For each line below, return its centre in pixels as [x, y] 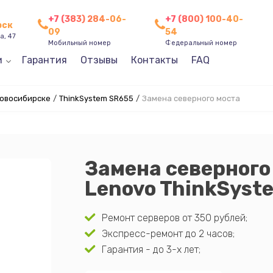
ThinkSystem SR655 [96, 98]
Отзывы [99, 60]
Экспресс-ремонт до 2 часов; [168, 234]
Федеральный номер [201, 43]
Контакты [154, 60]
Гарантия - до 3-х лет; [151, 250]
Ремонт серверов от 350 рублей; [174, 218]
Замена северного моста [191, 98]
